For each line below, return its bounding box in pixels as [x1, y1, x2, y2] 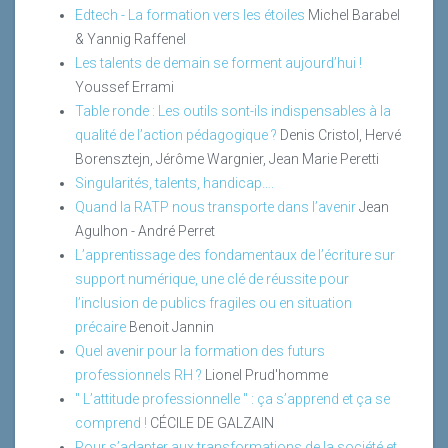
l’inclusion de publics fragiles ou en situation [75, 294, 352, 311]
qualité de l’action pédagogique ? [75, 126, 277, 143]
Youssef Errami [75, 78, 174, 95]
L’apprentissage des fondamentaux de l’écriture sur [75, 246, 395, 263]
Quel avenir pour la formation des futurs [75, 342, 325, 359]
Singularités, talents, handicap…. [75, 174, 274, 191]
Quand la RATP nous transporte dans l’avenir [75, 198, 356, 215]
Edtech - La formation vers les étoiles [75, 6, 305, 23]
